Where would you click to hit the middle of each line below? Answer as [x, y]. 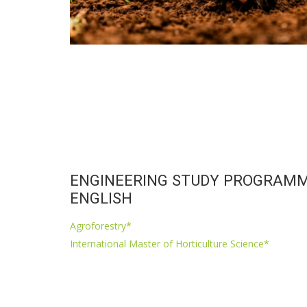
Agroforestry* [101, 225]
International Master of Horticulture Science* [170, 243]
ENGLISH [101, 198]
